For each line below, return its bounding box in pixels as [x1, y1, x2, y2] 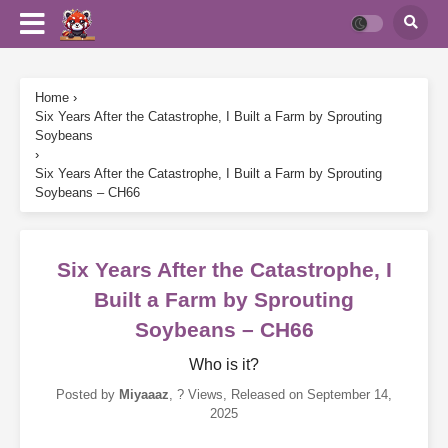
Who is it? [189, 356, 259, 373]
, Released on [223, 387, 307, 402]
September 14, [307, 387, 392, 402]
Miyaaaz [119, 387, 169, 402]
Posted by [56, 387, 119, 402]
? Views [177, 387, 223, 402]
